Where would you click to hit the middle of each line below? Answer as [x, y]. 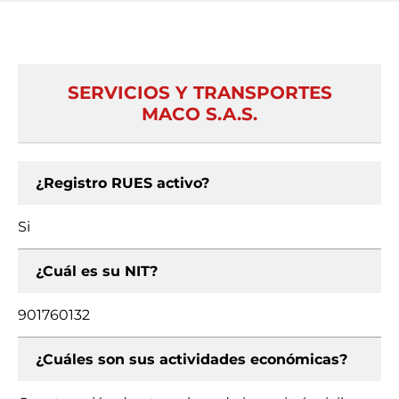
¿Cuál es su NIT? [97, 271]
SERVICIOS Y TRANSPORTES [199, 93]
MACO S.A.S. [199, 114]
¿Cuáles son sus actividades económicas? [191, 359]
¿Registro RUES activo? [122, 183]
